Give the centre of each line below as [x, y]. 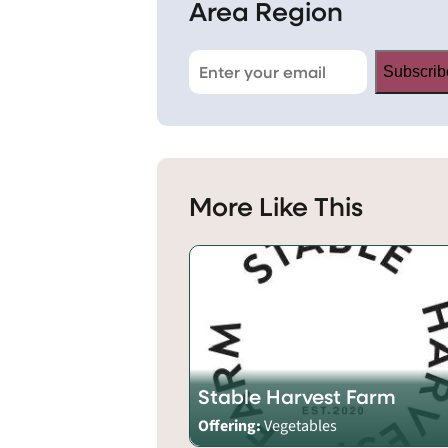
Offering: [231, 425]
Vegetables [301, 425]
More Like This [276, 205]
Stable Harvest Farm [297, 396]
